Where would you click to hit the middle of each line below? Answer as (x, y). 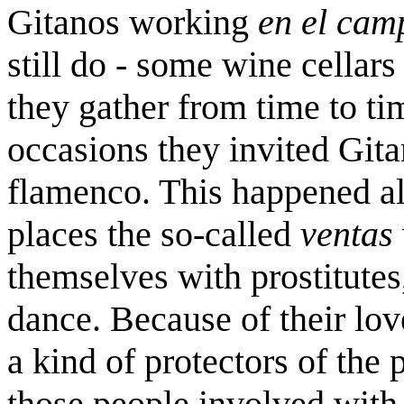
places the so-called (154, 234)
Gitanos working (133, 22)
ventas (351, 234)
